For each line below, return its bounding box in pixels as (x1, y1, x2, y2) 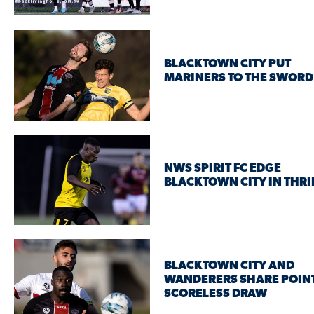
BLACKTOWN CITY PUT (164, 58, 291, 71)
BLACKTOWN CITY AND (164, 260, 294, 273)
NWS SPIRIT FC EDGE (164, 163, 281, 175)
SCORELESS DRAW (164, 288, 267, 301)
